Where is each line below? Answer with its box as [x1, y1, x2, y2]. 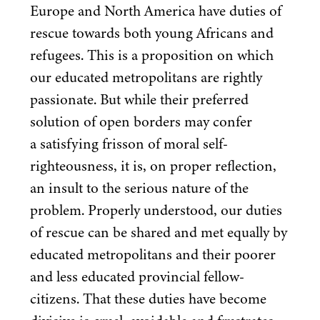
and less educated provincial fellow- [30, 266, 244, 288]
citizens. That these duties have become [30, 288, 266, 310]
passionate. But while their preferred [30, 89, 249, 111]
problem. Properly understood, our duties [30, 199, 282, 221]
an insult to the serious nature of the [30, 177, 249, 199]
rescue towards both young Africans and [30, 22, 274, 44]
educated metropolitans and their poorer [30, 244, 276, 266]
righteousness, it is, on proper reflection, [30, 155, 276, 177]
